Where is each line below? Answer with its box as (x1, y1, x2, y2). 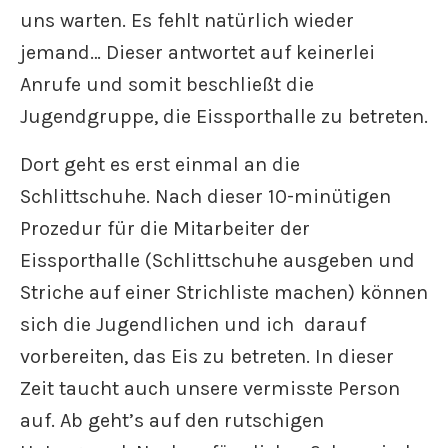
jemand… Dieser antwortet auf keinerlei (20, 41, 375, 64)
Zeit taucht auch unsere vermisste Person (20, 377, 400, 400)
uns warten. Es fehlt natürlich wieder (20, 9, 354, 32)
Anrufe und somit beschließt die (20, 73, 314, 96)
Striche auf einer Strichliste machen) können (20, 281, 428, 304)
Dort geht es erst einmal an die (20, 153, 300, 176)
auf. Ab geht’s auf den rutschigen (20, 409, 324, 432)
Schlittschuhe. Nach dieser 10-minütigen (20, 185, 391, 208)
